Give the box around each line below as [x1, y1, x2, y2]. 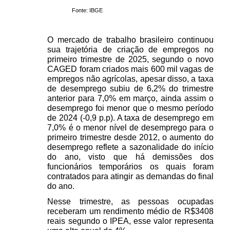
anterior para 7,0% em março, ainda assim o [47, 94, 214, 103]
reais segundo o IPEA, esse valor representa [47, 216, 214, 225]
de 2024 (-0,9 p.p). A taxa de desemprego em [47, 113, 214, 122]
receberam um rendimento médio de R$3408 [47, 206, 214, 216]
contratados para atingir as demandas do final [47, 172, 214, 181]
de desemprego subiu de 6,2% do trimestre [47, 84, 214, 93]
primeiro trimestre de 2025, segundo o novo [47, 55, 214, 64]
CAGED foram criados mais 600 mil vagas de [47, 65, 214, 73]
